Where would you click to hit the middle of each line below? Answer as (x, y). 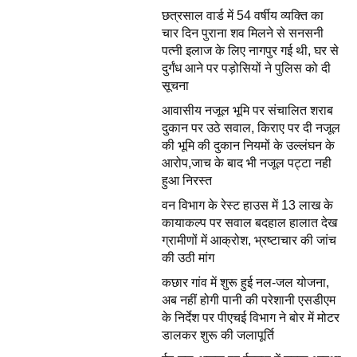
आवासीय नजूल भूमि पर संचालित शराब (247, 110)
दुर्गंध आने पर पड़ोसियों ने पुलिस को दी (246, 68)
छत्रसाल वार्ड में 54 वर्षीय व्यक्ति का (242, 15)
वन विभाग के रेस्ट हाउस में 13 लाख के (247, 205)
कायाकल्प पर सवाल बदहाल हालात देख (249, 222)
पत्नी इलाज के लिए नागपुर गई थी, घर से (250, 50)
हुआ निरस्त (186, 180)
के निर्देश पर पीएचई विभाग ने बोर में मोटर (250, 317)
